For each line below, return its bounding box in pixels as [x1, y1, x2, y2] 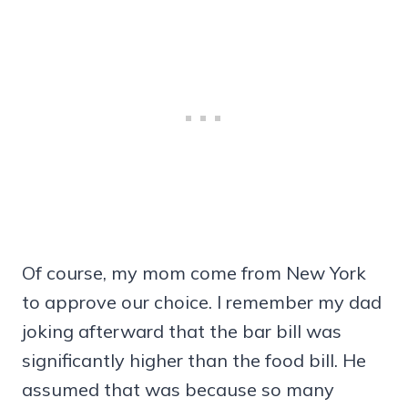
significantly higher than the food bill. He [22, 348, 366, 372]
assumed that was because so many [22, 377, 334, 401]
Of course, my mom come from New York [22, 260, 366, 284]
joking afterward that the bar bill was [22, 319, 342, 342]
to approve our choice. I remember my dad [22, 290, 382, 313]
